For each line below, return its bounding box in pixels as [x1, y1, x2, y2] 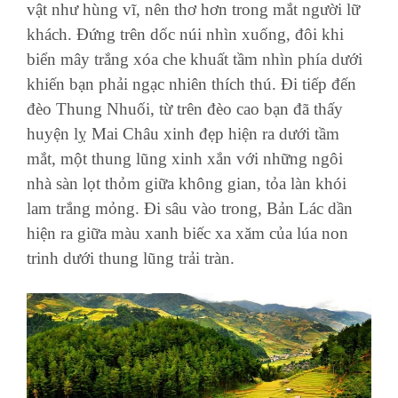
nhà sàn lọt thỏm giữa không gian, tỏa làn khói [27, 174, 346, 194]
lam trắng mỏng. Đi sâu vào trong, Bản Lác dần [27, 199, 353, 219]
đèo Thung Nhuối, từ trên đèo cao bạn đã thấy [27, 99, 343, 119]
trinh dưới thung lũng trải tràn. [27, 249, 235, 268]
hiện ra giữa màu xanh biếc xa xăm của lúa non [27, 224, 348, 243]
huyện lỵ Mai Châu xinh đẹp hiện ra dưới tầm [27, 124, 339, 144]
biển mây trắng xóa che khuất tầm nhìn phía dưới [27, 50, 362, 69]
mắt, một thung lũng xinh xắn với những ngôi [27, 149, 343, 169]
